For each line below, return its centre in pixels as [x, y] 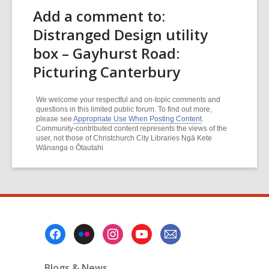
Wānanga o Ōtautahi [70, 148]
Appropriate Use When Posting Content [138, 119]
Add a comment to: [99, 16]
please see [55, 119]
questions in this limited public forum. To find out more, [124, 109]
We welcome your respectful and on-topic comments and [128, 100]
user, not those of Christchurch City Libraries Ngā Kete [124, 138]
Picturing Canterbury [107, 72]
